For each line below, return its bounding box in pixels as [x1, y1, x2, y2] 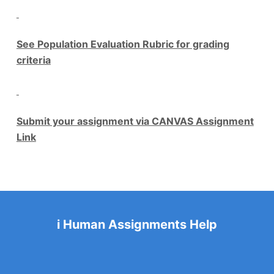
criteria [16, 54, 51, 67]
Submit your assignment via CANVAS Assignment [16, 115, 254, 128]
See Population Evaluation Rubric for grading [16, 38, 229, 51]
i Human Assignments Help [56, 217, 217, 232]
